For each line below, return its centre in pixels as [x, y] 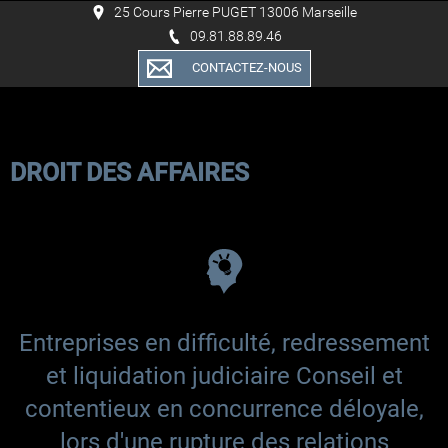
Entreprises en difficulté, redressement [224, 343]
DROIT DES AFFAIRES [138, 173]
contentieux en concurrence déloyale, [224, 409]
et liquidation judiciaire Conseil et [224, 376]
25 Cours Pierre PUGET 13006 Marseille [235, 11]
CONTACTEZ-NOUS [246, 68]
